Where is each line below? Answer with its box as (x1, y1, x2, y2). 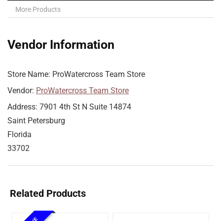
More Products (15, 5, 61, 14)
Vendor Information (7, 37, 114, 52)
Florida (7, 130, 32, 140)
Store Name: (7, 70, 50, 79)
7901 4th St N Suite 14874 (39, 102, 131, 112)
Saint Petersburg (7, 116, 65, 126)
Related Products (10, 187, 86, 200)
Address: (7, 102, 37, 112)
